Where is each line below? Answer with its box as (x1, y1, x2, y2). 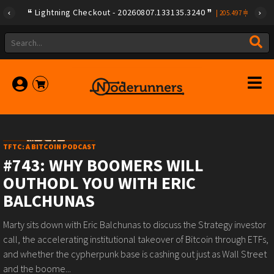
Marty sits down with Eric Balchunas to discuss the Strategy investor (3, 218, 266, 231)
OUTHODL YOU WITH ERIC (3, 172, 196, 194)
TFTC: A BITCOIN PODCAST (3, 142, 96, 151)
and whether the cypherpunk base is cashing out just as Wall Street (3, 248, 267, 260)
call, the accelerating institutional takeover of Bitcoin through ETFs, (3, 233, 268, 245)
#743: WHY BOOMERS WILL (3, 154, 204, 176)
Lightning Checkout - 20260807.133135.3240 (34, 7, 206, 18)
